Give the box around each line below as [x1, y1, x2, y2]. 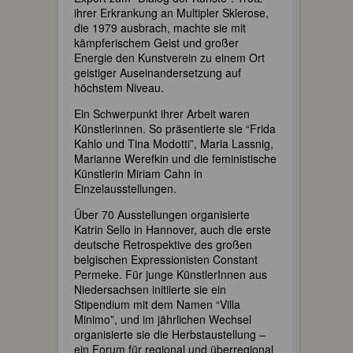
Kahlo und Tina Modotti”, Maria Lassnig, [74, 136, 273, 151]
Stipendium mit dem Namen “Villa [74, 296, 240, 312]
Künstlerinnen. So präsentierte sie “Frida [74, 121, 276, 136]
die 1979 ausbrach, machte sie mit [74, 20, 246, 35]
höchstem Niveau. [74, 80, 164, 95]
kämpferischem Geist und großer [74, 35, 239, 50]
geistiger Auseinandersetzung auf [74, 65, 241, 80]
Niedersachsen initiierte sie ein [74, 281, 226, 297]
